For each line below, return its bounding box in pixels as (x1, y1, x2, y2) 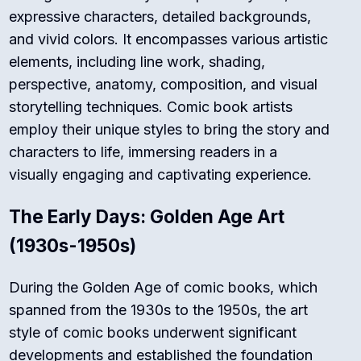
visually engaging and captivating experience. (9, 166, 313, 184)
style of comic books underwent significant (9, 324, 297, 342)
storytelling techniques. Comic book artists (9, 98, 293, 116)
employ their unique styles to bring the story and (9, 121, 330, 139)
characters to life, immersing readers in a (9, 143, 278, 161)
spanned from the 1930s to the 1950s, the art (9, 301, 309, 319)
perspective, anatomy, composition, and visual (9, 76, 318, 93)
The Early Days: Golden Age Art (9, 205, 285, 228)
